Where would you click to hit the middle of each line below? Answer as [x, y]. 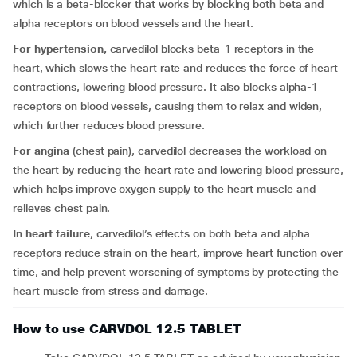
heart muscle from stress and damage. [111, 291]
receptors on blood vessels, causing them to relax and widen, [168, 106]
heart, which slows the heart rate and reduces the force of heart [175, 68]
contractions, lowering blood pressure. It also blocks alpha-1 [166, 87]
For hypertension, [60, 49]
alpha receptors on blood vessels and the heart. [133, 23]
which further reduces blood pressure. [109, 125]
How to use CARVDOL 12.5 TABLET [127, 329]
